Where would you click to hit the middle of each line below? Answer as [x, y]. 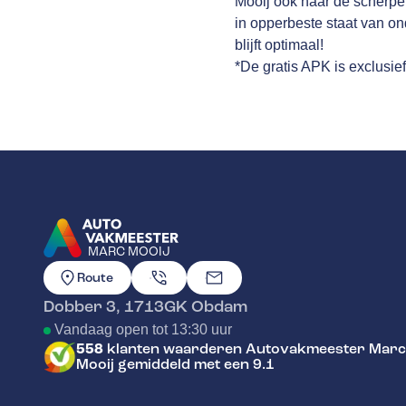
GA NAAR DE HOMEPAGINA [135, 271]
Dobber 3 [80, 307]
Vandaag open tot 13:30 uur [143, 330]
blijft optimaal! [280, 45]
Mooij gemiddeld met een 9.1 [175, 365]
